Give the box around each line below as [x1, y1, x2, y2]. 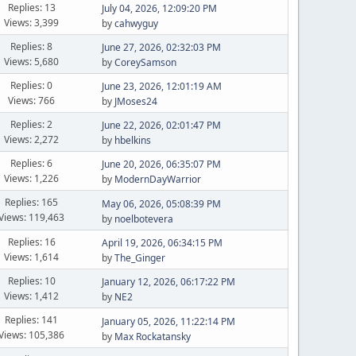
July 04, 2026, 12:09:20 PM [101, 2, 217, 15]
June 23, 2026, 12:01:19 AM [101, 79, 222, 93]
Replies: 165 [5, 195, 59, 209]
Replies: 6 [10, 156, 53, 170]
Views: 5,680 [4, 54, 60, 68]
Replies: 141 [5, 313, 59, 327]
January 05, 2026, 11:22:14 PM [101, 314, 235, 328]
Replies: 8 [10, 39, 53, 53]
